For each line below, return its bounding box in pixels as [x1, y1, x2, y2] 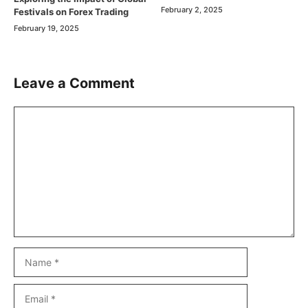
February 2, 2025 [161, 4, 223, 14]
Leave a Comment [14, 75, 135, 92]
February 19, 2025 [14, 23, 79, 34]
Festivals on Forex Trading [14, 6, 129, 18]
